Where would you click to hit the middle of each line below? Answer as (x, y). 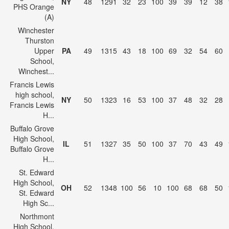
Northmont (37, 216)
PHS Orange (34, 7)
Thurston (40, 40)
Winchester (36, 30)
